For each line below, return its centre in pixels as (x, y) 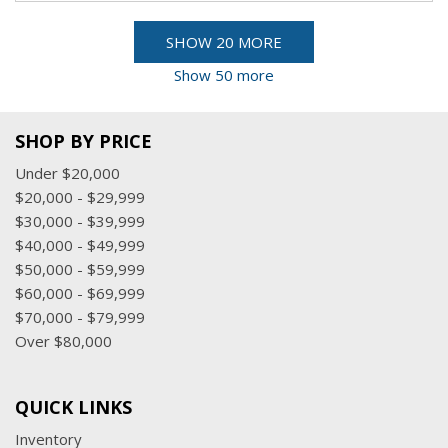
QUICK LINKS (73, 407)
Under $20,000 (67, 173)
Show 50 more (224, 75)
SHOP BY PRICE (83, 141)
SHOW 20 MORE (224, 42)
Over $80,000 (63, 341)
